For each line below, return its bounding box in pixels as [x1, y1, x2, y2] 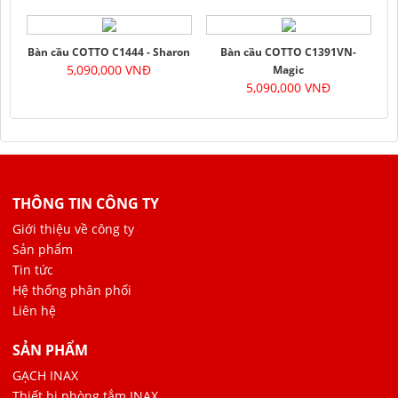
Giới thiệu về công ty [12, 219, 135, 237]
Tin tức [12, 260, 54, 278]
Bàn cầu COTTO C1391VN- [220, 44, 357, 60]
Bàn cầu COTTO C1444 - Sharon [28, 44, 191, 60]
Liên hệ [12, 301, 57, 319]
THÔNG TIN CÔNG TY [12, 193, 160, 213]
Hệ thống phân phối [12, 281, 132, 298]
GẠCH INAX [12, 366, 79, 384]
